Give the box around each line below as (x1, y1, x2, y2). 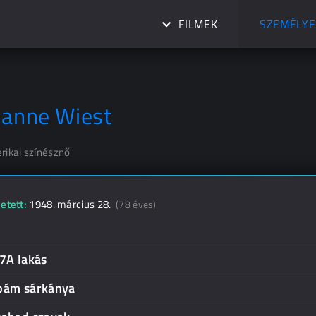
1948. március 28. (27, 196, 116, 212)
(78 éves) (116, 197, 157, 212)
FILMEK (178, 16, 218, 32)
